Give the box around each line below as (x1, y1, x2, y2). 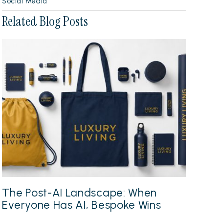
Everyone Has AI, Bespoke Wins (2, 197, 161, 212)
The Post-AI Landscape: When (2, 185, 157, 199)
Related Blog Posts (2, 12, 88, 30)
